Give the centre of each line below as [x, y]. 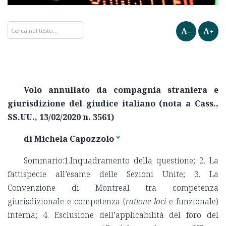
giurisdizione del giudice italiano [81, 104]
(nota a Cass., [187, 104]
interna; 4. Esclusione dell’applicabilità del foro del [113, 215]
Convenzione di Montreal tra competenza [113, 188]
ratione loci [146, 202]
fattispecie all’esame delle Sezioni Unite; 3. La [113, 174]
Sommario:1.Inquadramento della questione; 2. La [121, 161]
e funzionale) [192, 202]
